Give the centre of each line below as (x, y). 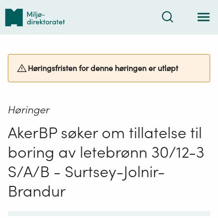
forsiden (20, 33)
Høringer (29, 109)
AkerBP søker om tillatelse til (105, 132)
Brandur (37, 191)
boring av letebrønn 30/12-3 (106, 152)
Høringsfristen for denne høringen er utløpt (103, 68)
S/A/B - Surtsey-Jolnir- (86, 171)
